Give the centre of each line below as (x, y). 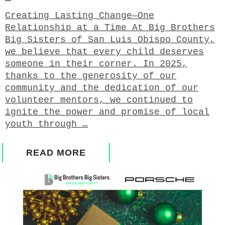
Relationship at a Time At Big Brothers (110, 27)
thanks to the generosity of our (91, 76)
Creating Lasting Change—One (80, 15)
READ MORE (56, 152)
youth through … (46, 124)
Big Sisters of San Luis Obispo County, (110, 39)
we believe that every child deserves (104, 51)
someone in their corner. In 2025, (96, 64)
